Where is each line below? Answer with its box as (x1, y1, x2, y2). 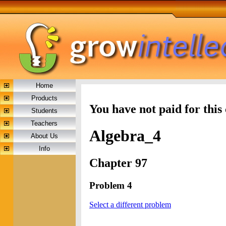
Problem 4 (89, 180, 132, 191)
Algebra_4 (89, 127, 161, 145)
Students (31, 107, 58, 115)
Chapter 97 (89, 156, 147, 169)
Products (31, 94, 58, 102)
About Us (30, 132, 58, 140)
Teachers (31, 120, 58, 127)
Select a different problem (89, 200, 171, 209)
